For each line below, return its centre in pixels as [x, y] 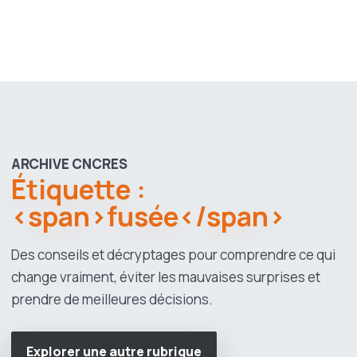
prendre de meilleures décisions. [112, 299]
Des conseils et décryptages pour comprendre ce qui [173, 255]
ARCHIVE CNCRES [69, 164]
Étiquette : [78, 189]
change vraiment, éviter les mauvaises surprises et [166, 277]
